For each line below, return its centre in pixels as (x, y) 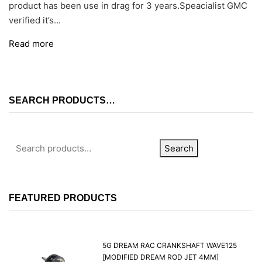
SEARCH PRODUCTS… (62, 101)
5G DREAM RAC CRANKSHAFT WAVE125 (170, 246)
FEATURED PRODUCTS (63, 198)
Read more (31, 44)
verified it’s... (35, 20)
